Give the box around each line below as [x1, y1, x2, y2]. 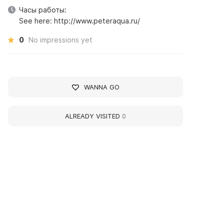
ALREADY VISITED [65, 112, 122, 120]
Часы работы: [19, 5, 67, 14]
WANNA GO [83, 83, 119, 91]
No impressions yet [28, 35, 93, 44]
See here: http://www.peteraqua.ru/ [19, 16, 140, 25]
